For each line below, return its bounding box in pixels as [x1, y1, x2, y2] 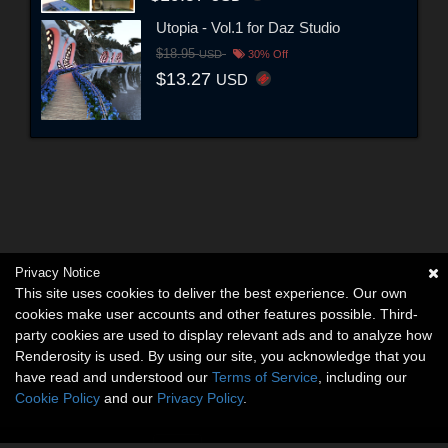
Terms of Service [212, 369, 318, 385]
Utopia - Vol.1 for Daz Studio [156, 19, 340, 37]
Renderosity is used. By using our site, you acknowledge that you [15, 348, 426, 364]
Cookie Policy [15, 390, 100, 406]
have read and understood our [15, 369, 212, 385]
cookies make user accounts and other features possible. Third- [15, 306, 418, 322]
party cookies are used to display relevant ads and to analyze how [15, 327, 432, 343]
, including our [318, 369, 407, 385]
